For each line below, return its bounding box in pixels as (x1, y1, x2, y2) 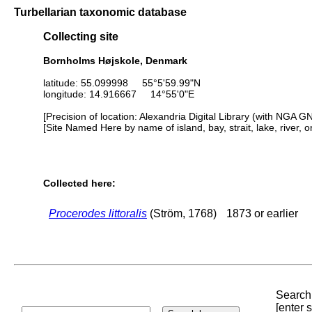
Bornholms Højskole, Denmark (43, 54, 187, 66)
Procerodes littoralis (49, 207, 147, 219)
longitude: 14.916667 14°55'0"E (43, 88, 194, 100)
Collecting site (43, 30, 118, 43)
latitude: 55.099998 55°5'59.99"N (43, 77, 201, 88)
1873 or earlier (226, 207, 298, 219)
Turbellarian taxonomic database (14, 6, 187, 18)
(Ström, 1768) (147, 207, 217, 219)
